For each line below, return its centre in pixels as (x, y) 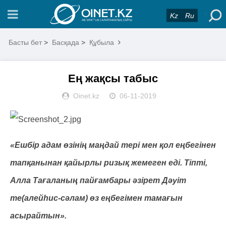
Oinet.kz (86, 96)
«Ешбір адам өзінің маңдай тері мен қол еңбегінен (113, 145)
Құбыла (102, 42)
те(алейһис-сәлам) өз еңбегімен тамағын (96, 198)
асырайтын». (38, 216)
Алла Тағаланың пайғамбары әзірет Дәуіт (98, 180)
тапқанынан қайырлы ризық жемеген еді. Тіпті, (109, 163)
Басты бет (25, 42)
